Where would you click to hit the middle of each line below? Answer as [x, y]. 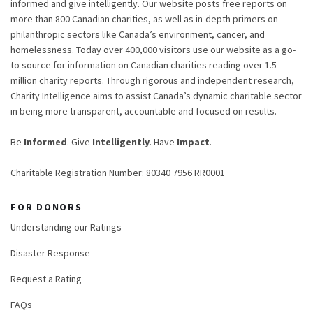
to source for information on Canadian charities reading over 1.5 [144, 65]
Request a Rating [46, 279]
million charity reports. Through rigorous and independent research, [152, 81]
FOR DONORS [46, 207]
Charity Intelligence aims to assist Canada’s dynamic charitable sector [156, 96]
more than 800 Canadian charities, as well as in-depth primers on [144, 19]
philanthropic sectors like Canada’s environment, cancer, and [138, 35]
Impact [193, 142]
